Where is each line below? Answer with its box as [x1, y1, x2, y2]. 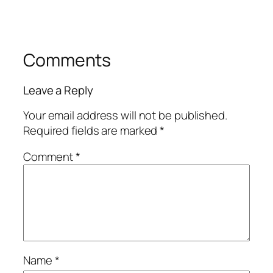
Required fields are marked [23, 122, 160, 138]
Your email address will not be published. [23, 107, 227, 123]
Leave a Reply [23, 82, 93, 99]
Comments [23, 48, 112, 72]
